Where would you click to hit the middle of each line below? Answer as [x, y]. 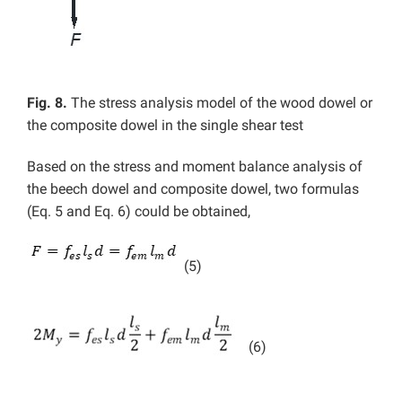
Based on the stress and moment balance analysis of [195, 166]
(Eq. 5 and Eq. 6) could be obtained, [139, 211]
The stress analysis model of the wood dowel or [222, 102]
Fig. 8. [49, 102]
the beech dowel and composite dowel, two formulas [193, 188]
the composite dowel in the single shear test [165, 125]
